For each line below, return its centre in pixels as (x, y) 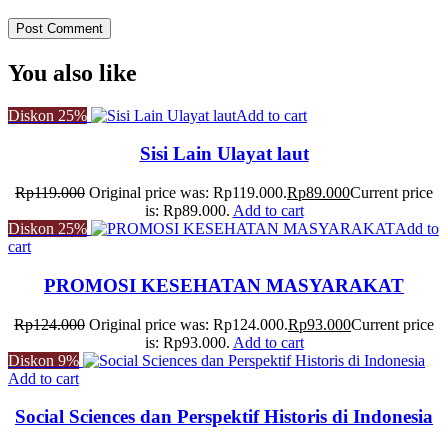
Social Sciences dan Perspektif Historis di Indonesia (224, 417)
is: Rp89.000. (187, 211)
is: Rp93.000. (187, 342)
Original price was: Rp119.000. (188, 193)
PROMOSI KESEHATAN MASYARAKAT (224, 285)
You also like (72, 72)
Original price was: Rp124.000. (188, 324)
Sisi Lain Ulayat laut (224, 154)
